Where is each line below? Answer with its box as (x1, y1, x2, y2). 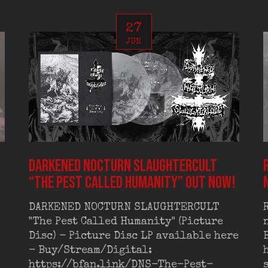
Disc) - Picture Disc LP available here (29, 231, 239, 242)
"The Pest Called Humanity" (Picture (29, 217, 224, 227)
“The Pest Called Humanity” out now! (29, 173, 236, 193)
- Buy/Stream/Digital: (29, 245, 153, 256)
